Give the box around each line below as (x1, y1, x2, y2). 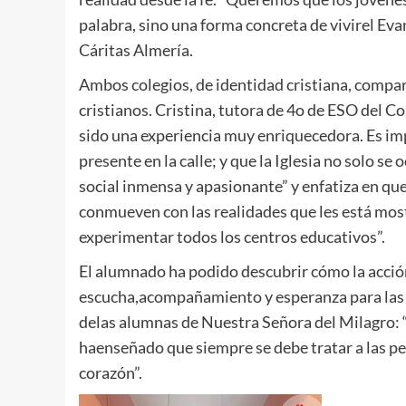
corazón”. (79, 362, 142, 382)
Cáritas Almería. (79, 39, 193, 60)
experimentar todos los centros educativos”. (79, 226, 385, 246)
